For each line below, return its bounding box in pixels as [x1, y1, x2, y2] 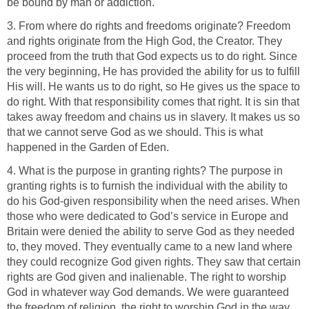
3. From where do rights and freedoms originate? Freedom [7, 19, 290, 32]
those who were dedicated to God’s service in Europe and [7, 210, 288, 222]
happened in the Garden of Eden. [7, 141, 169, 153]
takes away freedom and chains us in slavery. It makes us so [7, 110, 300, 123]
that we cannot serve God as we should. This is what [7, 126, 263, 138]
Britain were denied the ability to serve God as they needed [7, 225, 295, 237]
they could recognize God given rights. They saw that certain [7, 255, 301, 268]
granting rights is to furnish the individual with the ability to [7, 179, 288, 192]
